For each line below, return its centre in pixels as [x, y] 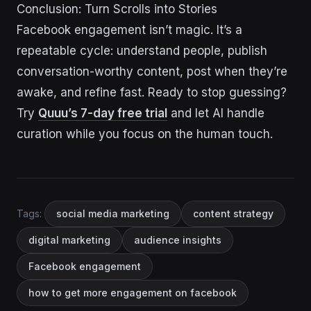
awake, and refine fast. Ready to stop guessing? [152, 93]
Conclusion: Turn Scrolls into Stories [117, 9]
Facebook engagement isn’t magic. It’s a [129, 30]
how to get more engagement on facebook [133, 293]
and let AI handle [216, 114]
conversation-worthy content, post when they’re [152, 72]
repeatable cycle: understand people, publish [142, 51]
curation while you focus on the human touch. [145, 134]
